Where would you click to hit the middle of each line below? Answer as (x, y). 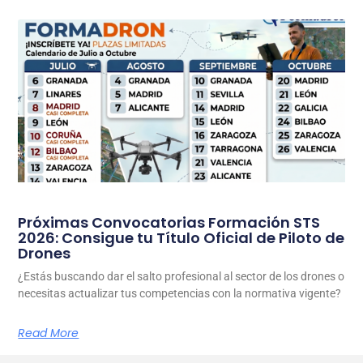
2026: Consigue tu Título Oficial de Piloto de (181, 238)
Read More (49, 333)
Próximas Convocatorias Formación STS (169, 223)
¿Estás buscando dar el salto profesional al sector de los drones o (181, 277)
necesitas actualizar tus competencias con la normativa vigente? (181, 294)
